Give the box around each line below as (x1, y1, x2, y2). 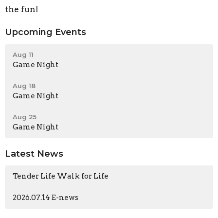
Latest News (5, 148, 63, 159)
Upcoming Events (5, 27, 86, 38)
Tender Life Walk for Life (13, 172, 109, 181)
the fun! (5, 4, 38, 15)
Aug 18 (13, 81, 36, 90)
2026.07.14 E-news (13, 193, 78, 202)
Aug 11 (13, 50, 34, 58)
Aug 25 (13, 112, 36, 121)
